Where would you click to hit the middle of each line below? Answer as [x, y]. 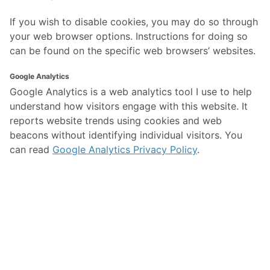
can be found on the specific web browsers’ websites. [133, 50]
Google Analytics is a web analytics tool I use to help [131, 91]
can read [31, 149]
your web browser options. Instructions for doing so [129, 36]
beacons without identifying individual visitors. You [126, 135]
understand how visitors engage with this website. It [129, 106]
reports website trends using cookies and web [116, 120]
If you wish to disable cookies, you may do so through [134, 21]
